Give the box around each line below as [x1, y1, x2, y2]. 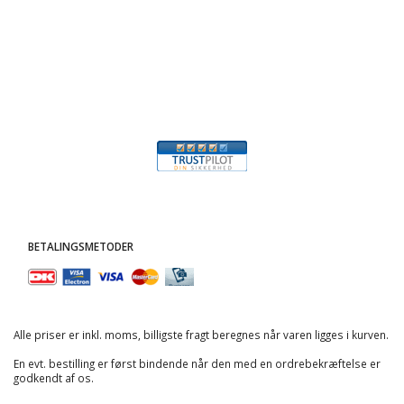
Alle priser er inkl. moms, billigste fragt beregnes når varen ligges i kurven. [14, 327, 389, 343]
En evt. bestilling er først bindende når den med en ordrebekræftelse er [14, 356, 381, 372]
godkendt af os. [14, 371, 99, 386]
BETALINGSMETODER [28, 239, 133, 254]
